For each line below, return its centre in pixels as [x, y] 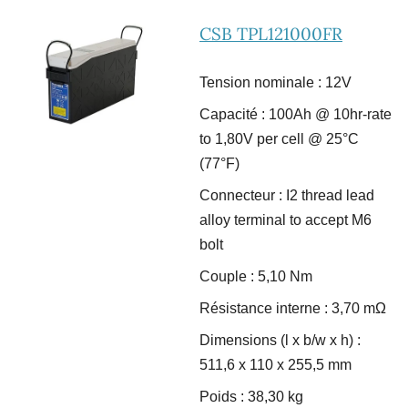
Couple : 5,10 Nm [256, 277]
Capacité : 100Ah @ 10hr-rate [296, 115]
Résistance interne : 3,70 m [287, 309]
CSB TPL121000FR [271, 34]
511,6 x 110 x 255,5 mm [275, 365]
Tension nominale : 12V [275, 83]
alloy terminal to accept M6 [286, 220]
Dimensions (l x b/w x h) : [280, 341]
